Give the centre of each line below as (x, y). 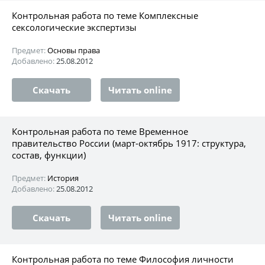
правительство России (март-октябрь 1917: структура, (129, 143)
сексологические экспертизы (74, 27)
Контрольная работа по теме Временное (100, 131)
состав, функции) (49, 155)
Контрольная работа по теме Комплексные (105, 15)
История (63, 178)
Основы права (74, 50)
